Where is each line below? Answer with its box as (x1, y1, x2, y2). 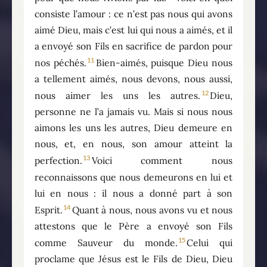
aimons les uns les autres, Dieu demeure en (34, 122, 233, 134)
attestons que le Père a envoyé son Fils (34, 219, 233, 232)
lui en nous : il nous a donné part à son (34, 187, 233, 199)
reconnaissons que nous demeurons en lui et (34, 170, 233, 183)
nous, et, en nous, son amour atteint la (34, 138, 233, 150)
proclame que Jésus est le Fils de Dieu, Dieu (34, 253, 233, 265)
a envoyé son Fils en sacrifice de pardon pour (34, 39, 233, 52)
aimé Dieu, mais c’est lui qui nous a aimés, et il (34, 23, 233, 36)
